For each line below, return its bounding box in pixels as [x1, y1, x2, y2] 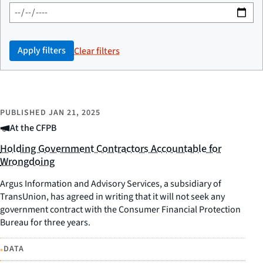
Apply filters [18, 44, 66, 58]
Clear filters [74, 44, 120, 58]
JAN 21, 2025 [49, 107, 100, 119]
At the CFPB [10, 122, 56, 135]
